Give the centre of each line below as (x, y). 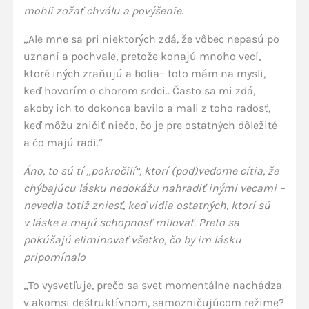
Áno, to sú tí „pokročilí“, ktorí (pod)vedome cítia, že (151, 171)
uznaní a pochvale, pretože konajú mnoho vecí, (142, 56)
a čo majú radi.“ (63, 142)
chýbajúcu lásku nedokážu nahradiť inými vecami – (154, 188)
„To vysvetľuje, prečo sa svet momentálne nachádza (152, 285)
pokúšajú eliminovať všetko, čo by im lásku (132, 240)
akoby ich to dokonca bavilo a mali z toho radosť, (147, 108)
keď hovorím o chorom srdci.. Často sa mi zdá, (139, 91)
